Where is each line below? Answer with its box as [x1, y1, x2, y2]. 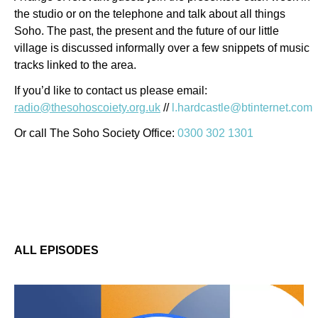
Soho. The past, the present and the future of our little [14, 25, 279, 37]
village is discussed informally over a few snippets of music [14, 42, 309, 54]
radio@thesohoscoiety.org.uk [14, 102, 160, 114]
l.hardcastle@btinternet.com [172, 102, 312, 114]
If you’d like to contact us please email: [14, 84, 207, 97]
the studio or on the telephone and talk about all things [14, 8, 285, 20]
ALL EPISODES [14, 243, 99, 256]
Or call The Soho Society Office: [14, 127, 177, 139]
